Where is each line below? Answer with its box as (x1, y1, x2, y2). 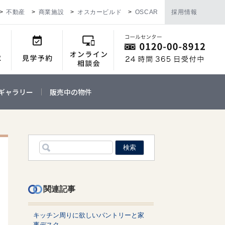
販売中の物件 (50, 87, 92, 97)
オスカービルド (77, 9, 122, 16)
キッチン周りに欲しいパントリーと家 (33, 211, 144, 219)
